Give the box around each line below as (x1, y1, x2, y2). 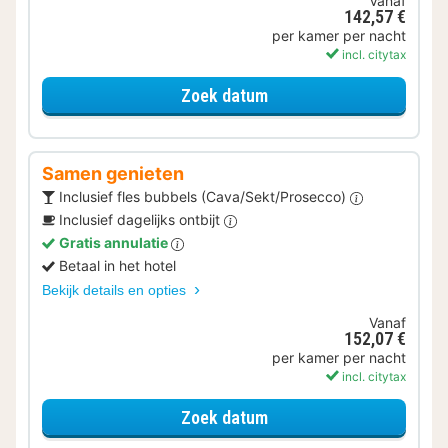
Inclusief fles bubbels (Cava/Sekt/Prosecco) (59, 188, 350, 206)
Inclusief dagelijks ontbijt (59, 211, 224, 229)
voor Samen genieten (266, 405, 422, 427)
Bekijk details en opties (42, 282, 190, 299)
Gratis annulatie (59, 234, 171, 252)
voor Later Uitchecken (266, 83, 430, 105)
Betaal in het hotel (59, 257, 176, 275)
